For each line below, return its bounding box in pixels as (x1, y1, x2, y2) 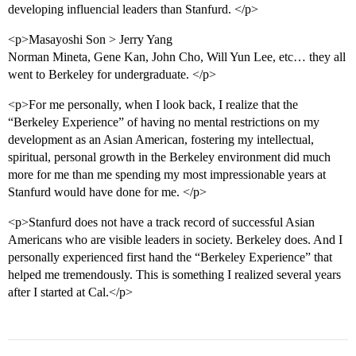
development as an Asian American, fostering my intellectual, (8, 133, 314, 147)
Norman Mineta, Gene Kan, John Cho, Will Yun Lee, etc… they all (8, 50, 346, 64)
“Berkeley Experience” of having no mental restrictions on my (8, 115, 319, 130)
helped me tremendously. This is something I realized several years (8, 268, 341, 282)
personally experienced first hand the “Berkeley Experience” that (8, 250, 332, 265)
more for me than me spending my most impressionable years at (8, 168, 326, 182)
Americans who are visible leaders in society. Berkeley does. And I (8, 233, 342, 247)
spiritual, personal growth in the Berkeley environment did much (8, 150, 331, 164)
